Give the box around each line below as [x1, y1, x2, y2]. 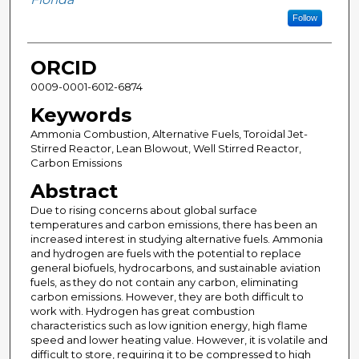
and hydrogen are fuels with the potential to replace [30, 247, 301, 260]
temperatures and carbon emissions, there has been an [30, 218, 317, 232]
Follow [292, 13, 317, 23]
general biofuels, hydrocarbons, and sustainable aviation [30, 261, 321, 275]
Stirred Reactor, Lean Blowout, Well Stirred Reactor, [30, 142, 301, 155]
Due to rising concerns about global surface [30, 204, 257, 217]
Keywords [30, 103, 131, 127]
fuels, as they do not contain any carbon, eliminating [30, 276, 298, 289]
